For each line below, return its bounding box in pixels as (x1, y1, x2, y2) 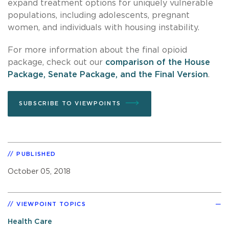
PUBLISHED (16, 151, 56, 157)
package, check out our (8, 58, 105, 66)
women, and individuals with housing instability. (8, 23, 199, 32)
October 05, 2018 (8, 167, 71, 175)
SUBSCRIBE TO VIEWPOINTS (19, 100, 121, 106)
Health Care (8, 217, 52, 225)
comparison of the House (105, 58, 210, 66)
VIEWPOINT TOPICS (16, 201, 86, 207)
